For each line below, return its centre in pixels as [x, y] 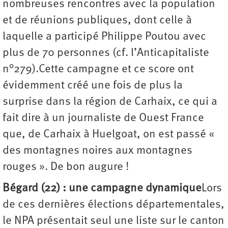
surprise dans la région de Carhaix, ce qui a [110, 102]
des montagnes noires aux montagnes [97, 151]
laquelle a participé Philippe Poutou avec [104, 37]
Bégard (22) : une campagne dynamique [102, 189]
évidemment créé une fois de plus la [93, 86]
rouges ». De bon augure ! [66, 167]
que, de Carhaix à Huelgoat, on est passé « [110, 135]
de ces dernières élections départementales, [113, 205]
